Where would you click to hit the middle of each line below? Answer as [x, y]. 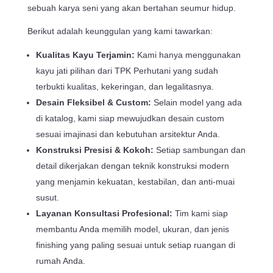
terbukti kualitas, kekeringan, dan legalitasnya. [125, 86]
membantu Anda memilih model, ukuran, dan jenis [132, 229]
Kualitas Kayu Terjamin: [85, 55]
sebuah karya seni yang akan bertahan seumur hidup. [131, 8]
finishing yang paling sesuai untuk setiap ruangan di [135, 245]
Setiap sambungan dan [199, 150]
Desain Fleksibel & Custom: [93, 102]
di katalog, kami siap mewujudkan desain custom [130, 118]
